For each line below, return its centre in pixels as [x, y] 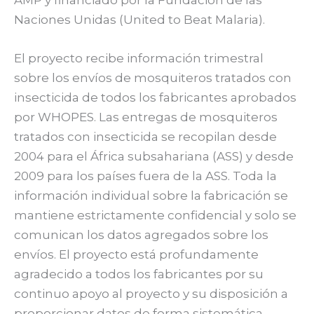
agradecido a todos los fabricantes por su [139, 274]
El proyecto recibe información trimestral [139, 59]
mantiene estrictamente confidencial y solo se [155, 216]
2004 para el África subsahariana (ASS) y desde [154, 157]
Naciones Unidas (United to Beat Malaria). [139, 19]
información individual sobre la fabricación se [151, 196]
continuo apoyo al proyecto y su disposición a [151, 294]
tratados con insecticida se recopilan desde [145, 137]
